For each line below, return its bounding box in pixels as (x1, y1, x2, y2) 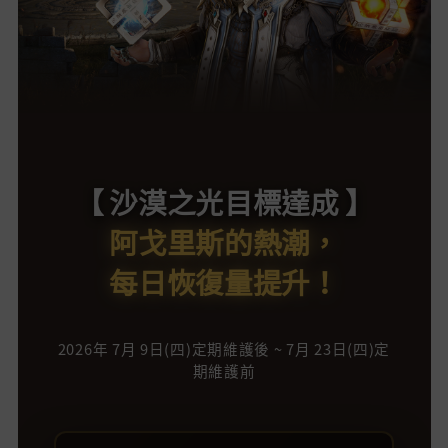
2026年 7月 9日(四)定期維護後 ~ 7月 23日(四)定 (57, 338, 391, 361)
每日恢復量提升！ (109, 261, 339, 304)
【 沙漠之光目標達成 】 (74, 181, 374, 224)
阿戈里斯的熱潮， (109, 221, 339, 264)
